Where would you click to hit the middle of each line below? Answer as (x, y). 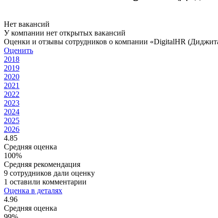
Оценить (18, 50)
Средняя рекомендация (42, 164)
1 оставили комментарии (45, 182)
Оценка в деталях (33, 190)
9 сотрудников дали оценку (49, 173)
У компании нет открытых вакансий (65, 33)
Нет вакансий (27, 24)
